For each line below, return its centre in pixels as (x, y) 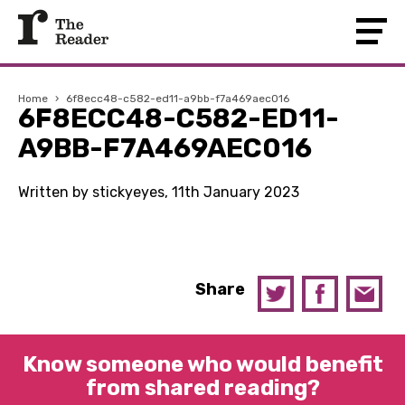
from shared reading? (202, 388)
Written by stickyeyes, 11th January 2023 (159, 192)
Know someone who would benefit (202, 364)
